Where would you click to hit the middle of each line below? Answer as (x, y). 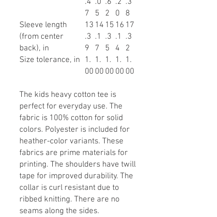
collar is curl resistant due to (69, 188)
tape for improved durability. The (76, 177)
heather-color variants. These (71, 142)
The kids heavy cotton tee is (68, 95)
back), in (34, 49)
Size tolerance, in (50, 60)
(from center (41, 37)
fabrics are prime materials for (74, 153)
